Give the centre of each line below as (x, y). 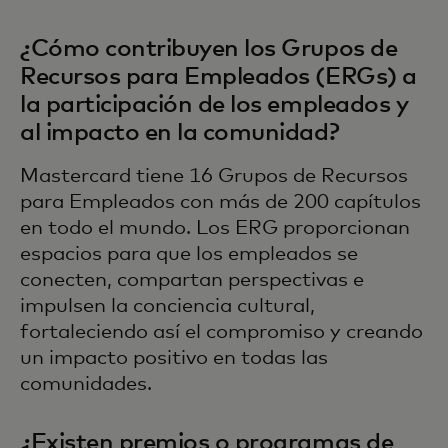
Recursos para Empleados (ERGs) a (218, 77)
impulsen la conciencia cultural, (167, 306)
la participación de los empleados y (214, 105)
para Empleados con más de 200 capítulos (220, 202)
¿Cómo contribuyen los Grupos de (209, 49)
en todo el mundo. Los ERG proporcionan (215, 228)
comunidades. (86, 384)
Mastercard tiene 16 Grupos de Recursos (214, 176)
